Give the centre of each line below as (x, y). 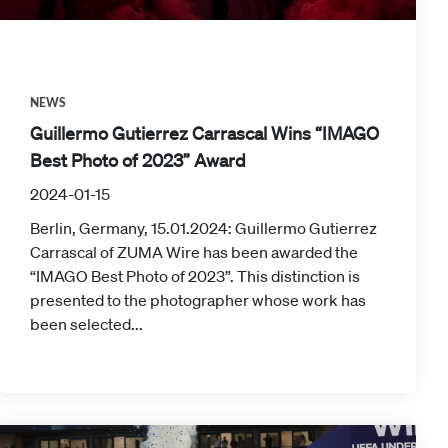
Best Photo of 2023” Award (138, 159)
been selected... (86, 323)
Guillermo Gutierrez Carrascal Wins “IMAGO (204, 132)
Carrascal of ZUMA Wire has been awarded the (194, 251)
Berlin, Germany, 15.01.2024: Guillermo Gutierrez (203, 227)
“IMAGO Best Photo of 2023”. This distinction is (195, 275)
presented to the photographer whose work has (198, 299)
